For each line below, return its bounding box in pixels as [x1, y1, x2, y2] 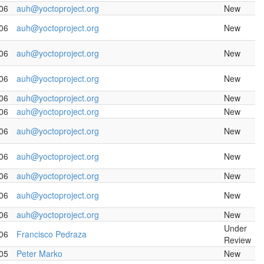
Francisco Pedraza [16, 228, 87, 240]
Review [224, 234, 251, 246]
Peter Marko [16, 247, 62, 259]
